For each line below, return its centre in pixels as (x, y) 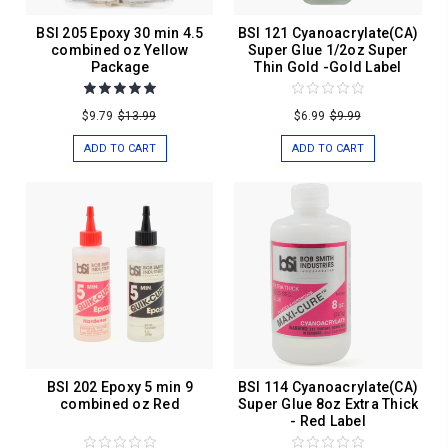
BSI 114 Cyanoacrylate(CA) (328, 387)
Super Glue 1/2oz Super (328, 50)
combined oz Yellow (120, 50)
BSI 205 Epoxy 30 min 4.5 (120, 33)
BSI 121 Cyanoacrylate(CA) (328, 33)
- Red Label (328, 421)
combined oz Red (120, 404)
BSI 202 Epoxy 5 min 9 (120, 387)
